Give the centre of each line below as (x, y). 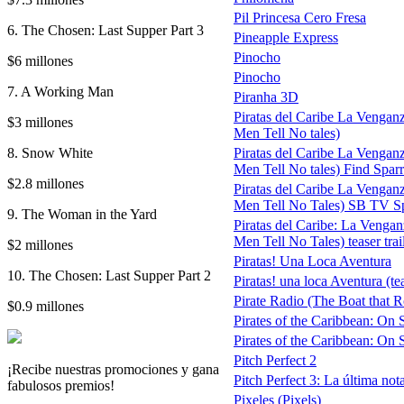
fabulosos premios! (61, 385)
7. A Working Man (60, 91)
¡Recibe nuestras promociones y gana (113, 369)
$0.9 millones (46, 306)
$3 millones (40, 122)
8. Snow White (50, 152)
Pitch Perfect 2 (275, 360)
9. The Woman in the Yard (82, 214)
